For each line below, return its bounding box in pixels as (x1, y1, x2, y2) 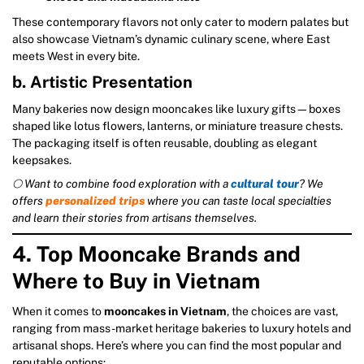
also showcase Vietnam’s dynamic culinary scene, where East (12, 32, 330, 45)
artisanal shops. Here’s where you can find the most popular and (12, 338, 341, 352)
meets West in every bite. (12, 49, 140, 63)
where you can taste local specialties (145, 193, 331, 207)
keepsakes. (12, 153, 71, 167)
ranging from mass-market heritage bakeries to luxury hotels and (12, 321, 351, 335)
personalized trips (45, 193, 145, 207)
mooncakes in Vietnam (104, 304, 227, 318)
